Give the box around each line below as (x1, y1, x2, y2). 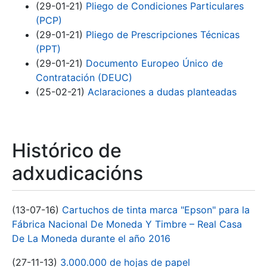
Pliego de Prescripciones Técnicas (86, 29, 240, 41)
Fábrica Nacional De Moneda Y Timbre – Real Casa (12, 218, 242, 231)
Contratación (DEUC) (36, 72, 132, 84)
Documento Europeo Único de (86, 57, 223, 70)
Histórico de (12, 139, 122, 163)
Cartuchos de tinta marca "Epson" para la (62, 204, 250, 216)
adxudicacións (12, 162, 143, 185)
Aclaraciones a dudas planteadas (88, 86, 237, 98)
